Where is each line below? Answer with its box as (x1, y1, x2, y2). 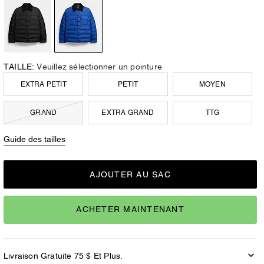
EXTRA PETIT (20, 80, 67, 88)
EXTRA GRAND (101, 108, 154, 117)
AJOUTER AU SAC (90, 169, 171, 179)
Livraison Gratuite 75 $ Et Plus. (4, 250, 123, 260)
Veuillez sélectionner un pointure (37, 62, 163, 71)
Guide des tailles (4, 134, 65, 144)
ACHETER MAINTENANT (76, 204, 184, 214)
